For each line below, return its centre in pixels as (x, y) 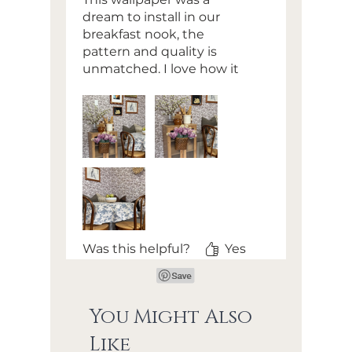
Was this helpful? (136, 249)
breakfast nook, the (143, 35)
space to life (120, 104)
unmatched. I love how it (161, 69)
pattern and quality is (150, 52)
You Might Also (171, 317)
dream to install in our (151, 17)
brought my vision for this (163, 86)
